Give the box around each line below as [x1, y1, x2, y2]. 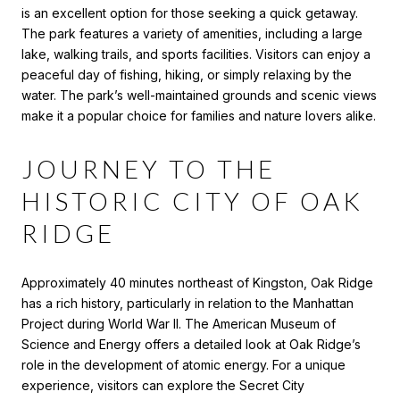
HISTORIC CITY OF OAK [21, 185, 363, 216]
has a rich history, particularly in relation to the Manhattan [21, 296, 354, 312]
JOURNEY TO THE [21, 153, 276, 184]
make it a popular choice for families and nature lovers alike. [21, 107, 376, 123]
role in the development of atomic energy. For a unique [21, 357, 346, 373]
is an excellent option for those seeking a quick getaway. [21, 4, 358, 21]
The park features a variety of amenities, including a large [21, 25, 362, 41]
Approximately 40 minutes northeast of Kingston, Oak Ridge [21, 275, 373, 291]
